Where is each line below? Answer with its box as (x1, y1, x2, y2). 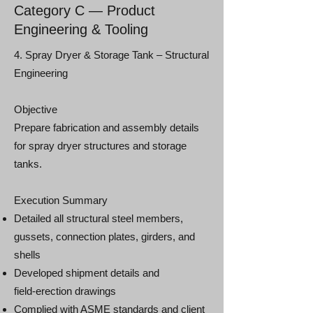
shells (14, 249, 41, 261)
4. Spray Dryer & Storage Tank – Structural (14, 49, 209, 61)
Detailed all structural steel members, (14, 212, 183, 224)
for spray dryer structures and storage (14, 140, 187, 152)
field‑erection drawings (14, 285, 116, 297)
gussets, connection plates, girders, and (14, 231, 195, 242)
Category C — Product (14, 3, 155, 18)
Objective (14, 103, 57, 115)
